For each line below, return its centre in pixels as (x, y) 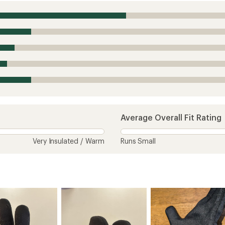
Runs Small (138, 141)
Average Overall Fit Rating (171, 117)
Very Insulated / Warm (69, 141)
